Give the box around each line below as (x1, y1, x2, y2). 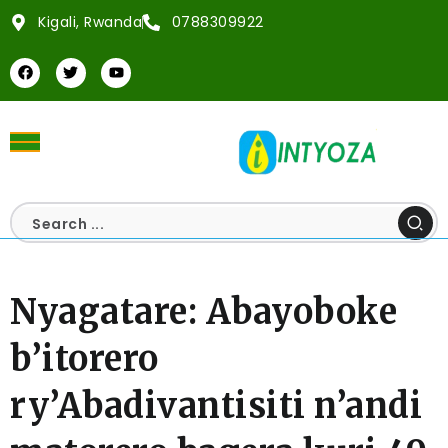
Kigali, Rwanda (38, 12, 143, 32)
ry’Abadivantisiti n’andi (10, 385, 422, 427)
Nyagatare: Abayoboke (10, 291, 397, 333)
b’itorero (10, 338, 159, 380)
